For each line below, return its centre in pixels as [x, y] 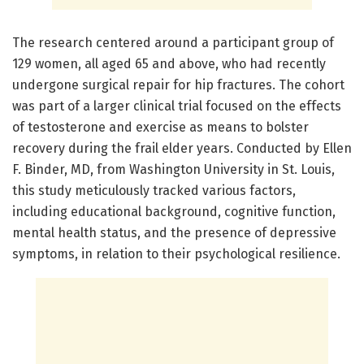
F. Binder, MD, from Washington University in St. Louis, [173, 170]
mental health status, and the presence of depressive [174, 233]
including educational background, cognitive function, [174, 212]
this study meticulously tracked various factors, [154, 191]
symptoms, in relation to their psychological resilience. [176, 254]
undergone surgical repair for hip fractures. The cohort [178, 85]
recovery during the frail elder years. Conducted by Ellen [182, 149]
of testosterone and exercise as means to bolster [160, 128]
